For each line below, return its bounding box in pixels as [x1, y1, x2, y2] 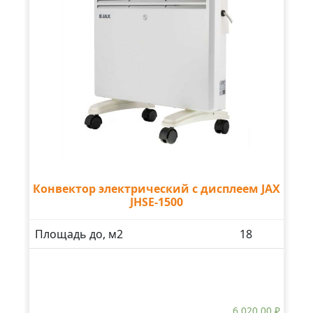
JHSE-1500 [130, 194, 183, 210]
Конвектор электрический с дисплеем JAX [33, 180, 280, 196]
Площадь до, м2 [35, 226, 123, 242]
